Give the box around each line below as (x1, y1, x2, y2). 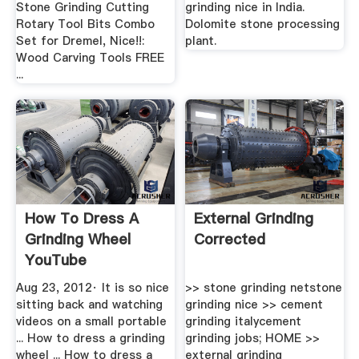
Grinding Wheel (24, 228, 131, 249)
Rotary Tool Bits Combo (15, 16, 155, 33)
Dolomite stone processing (185, 16, 341, 33)
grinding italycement (185, 313, 302, 330)
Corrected (194, 228, 266, 249)
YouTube (24, 249, 87, 270)
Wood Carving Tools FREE (15, 50, 164, 67)
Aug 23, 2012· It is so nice (15, 280, 169, 296)
